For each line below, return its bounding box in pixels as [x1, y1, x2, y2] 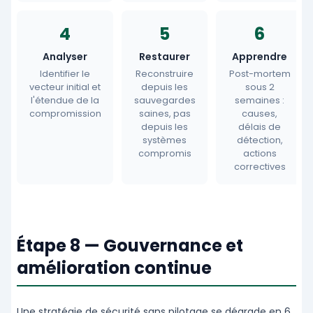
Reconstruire [136, 68, 194, 80]
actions [242, 147, 277, 160]
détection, [236, 134, 283, 147]
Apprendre [232, 50, 287, 64]
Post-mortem [228, 68, 291, 80]
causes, [242, 108, 277, 120]
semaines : [235, 94, 284, 107]
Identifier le [40, 68, 90, 80]
